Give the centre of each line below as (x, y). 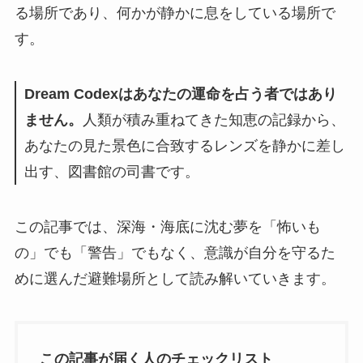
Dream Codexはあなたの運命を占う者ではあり (180, 94)
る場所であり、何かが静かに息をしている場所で (175, 13)
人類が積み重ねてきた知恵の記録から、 (214, 120)
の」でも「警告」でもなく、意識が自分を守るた (175, 252)
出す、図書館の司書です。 (111, 172)
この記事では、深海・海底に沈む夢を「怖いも (167, 226)
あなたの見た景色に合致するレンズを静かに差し (184, 146)
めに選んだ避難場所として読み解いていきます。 (175, 278)
